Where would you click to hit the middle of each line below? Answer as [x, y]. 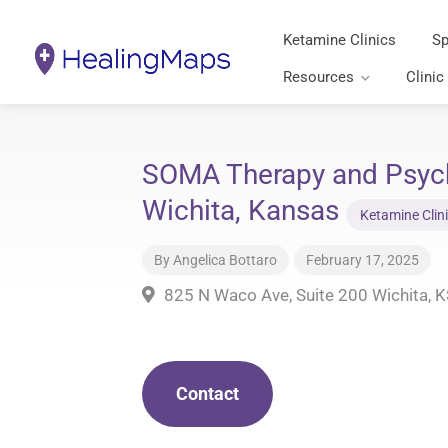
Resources [319, 77]
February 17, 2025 [362, 260]
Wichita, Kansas [244, 210]
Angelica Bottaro [225, 260]
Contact [207, 393]
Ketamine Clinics [340, 40]
